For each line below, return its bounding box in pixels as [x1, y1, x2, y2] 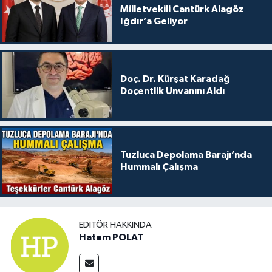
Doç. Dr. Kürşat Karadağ [120, 74, 230, 84]
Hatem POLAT [79, 233, 143, 243]
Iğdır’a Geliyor [120, 16, 188, 26]
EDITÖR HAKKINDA [79, 220, 152, 230]
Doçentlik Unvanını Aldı [120, 86, 225, 97]
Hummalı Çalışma [120, 162, 198, 172]
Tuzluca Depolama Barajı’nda [120, 150, 252, 160]
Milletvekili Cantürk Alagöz [120, 4, 244, 14]
